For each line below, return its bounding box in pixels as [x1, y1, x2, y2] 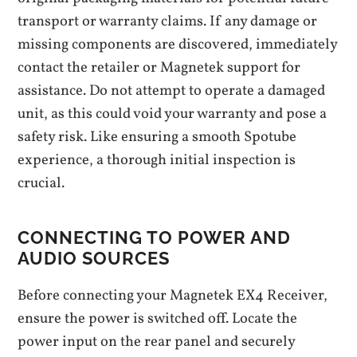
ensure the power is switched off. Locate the [18, 308, 298, 329]
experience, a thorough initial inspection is [18, 149, 296, 171]
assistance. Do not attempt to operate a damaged [18, 80, 326, 101]
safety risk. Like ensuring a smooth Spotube [18, 126, 297, 147]
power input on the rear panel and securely [18, 331, 296, 352]
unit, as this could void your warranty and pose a [18, 103, 328, 124]
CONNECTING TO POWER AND [18, 226, 292, 248]
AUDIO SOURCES [18, 247, 171, 269]
